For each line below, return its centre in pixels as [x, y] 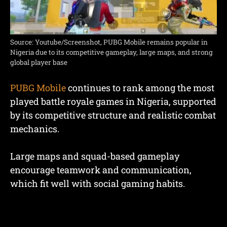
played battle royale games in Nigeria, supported [113, 102]
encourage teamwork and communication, [101, 170]
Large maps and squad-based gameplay [95, 156]
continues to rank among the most [140, 88]
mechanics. [35, 129]
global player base [39, 63]
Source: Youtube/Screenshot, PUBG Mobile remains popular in [109, 42]
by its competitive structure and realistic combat [113, 115]
